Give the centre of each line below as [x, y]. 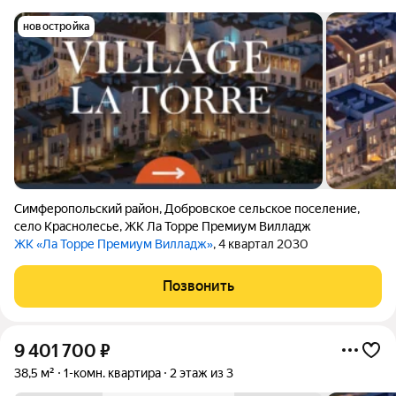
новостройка [57, 27]
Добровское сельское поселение [261, 209]
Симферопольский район [87, 209]
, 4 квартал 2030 [261, 244]
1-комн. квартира [112, 373]
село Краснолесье [67, 226]
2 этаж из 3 [202, 373]
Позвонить [198, 286]
